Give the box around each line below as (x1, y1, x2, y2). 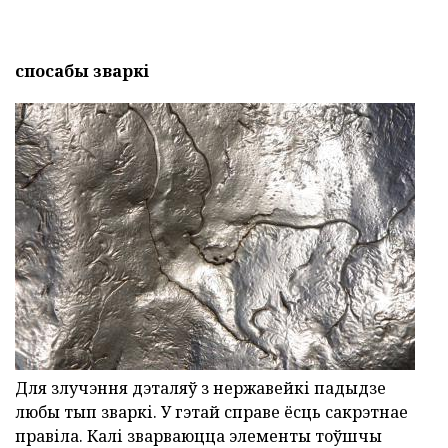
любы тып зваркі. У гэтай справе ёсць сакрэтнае (15, 401, 408, 424)
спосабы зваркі (15, 60, 149, 83)
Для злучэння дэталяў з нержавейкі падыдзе (15, 377, 386, 400)
